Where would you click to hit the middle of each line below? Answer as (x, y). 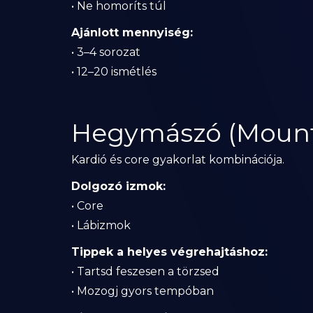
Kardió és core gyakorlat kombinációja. (178, 160)
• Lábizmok (101, 225)
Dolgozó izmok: (118, 186)
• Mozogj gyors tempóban (143, 291)
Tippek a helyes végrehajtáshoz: (169, 252)
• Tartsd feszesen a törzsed (145, 271)
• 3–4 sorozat (106, 52)
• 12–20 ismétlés (114, 72)
